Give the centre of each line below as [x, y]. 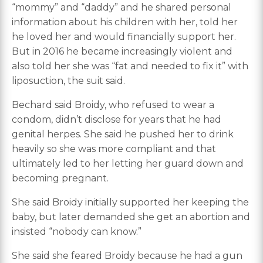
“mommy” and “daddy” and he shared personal [122, 8]
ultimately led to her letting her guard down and [128, 164]
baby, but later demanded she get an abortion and [131, 217]
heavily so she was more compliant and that [114, 149]
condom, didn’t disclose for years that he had [117, 120]
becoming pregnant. [60, 178]
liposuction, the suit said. [68, 81]
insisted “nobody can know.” [77, 232]
